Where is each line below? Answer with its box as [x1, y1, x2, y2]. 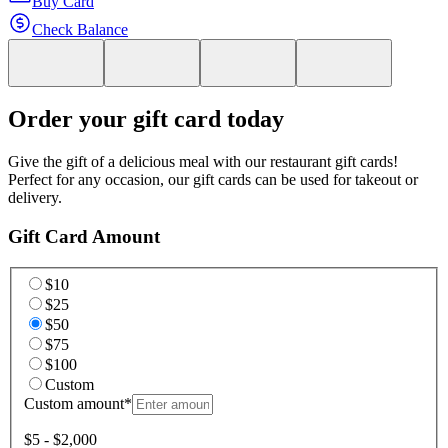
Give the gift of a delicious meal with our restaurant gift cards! [8, 153, 398, 171]
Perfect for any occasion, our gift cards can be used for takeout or [8, 171, 418, 189]
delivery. [8, 189, 62, 207]
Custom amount [24, 395, 124, 413]
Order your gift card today [8, 106, 284, 133]
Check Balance [32, 20, 128, 38]
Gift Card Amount [8, 226, 160, 248]
